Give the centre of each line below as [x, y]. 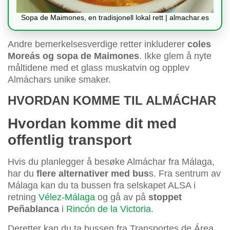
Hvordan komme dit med [92, 124]
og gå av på [122, 197]
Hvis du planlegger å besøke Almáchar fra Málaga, [111, 162]
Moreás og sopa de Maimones [73, 56]
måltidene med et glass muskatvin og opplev [99, 68]
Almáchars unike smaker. [59, 80]
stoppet [165, 197]
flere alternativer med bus [93, 174]
